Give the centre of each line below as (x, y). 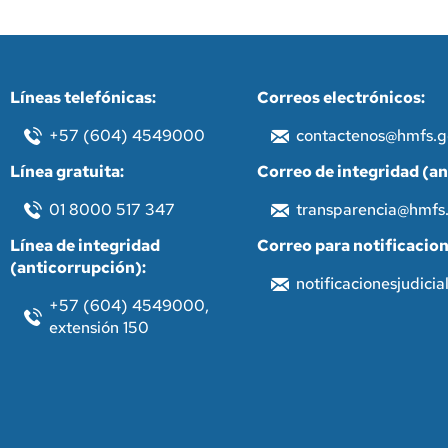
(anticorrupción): (78, 268)
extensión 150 (99, 328)
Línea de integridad (85, 246)
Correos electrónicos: (341, 98)
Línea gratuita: (67, 172)
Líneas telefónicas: (83, 98)
